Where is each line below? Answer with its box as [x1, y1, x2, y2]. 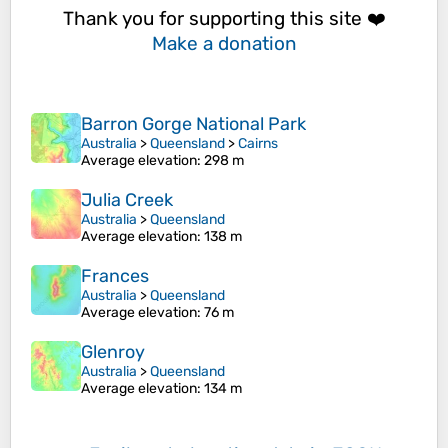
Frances [81, 265, 149, 288]
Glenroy [81, 341, 145, 364]
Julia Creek [81, 189, 173, 212]
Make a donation [151, 31, 297, 55]
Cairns [238, 135, 278, 153]
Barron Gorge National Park [81, 113, 306, 136]
